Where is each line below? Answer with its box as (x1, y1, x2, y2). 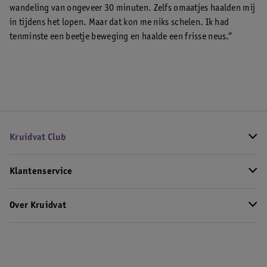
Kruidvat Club (10, 133, 66, 143)
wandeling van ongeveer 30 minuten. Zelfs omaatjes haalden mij (10, 4, 256, 14)
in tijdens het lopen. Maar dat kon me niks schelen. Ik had (10, 18, 229, 28)
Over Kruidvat (10, 201, 67, 211)
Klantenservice (10, 167, 73, 177)
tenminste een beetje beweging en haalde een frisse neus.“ (10, 32, 233, 42)
